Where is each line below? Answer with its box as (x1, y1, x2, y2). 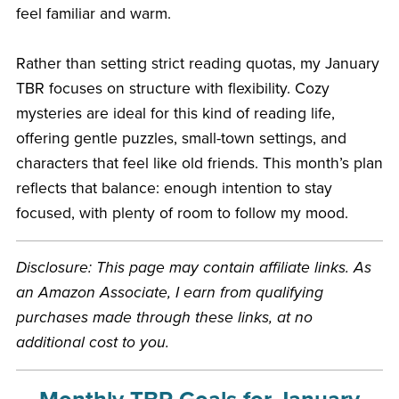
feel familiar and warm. (15, 4, 171, 23)
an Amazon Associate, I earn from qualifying (15, 282, 323, 302)
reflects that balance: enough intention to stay (15, 178, 332, 198)
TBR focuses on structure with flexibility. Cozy (15, 78, 330, 98)
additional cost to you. (15, 332, 169, 352)
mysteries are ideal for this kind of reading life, (15, 103, 335, 123)
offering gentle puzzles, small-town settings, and (15, 128, 346, 148)
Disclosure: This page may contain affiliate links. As (15, 257, 371, 277)
